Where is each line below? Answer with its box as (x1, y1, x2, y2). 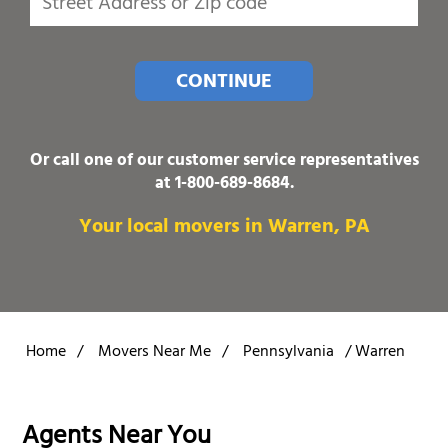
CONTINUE (176, 64, 272, 102)
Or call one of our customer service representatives (29, 145, 419, 178)
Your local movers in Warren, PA (78, 209, 370, 247)
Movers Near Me (98, 338, 211, 368)
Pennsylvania (243, 338, 334, 368)
